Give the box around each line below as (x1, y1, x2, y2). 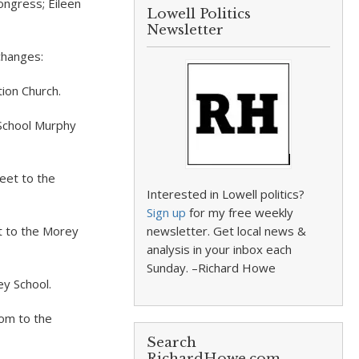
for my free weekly (186, 204, 294, 220)
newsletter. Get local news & (147, 223, 307, 239)
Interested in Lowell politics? (147, 186, 305, 202)
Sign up (147, 204, 187, 220)
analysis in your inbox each (147, 241, 292, 257)
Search (147, 334, 197, 351)
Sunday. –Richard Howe (147, 260, 276, 276)
